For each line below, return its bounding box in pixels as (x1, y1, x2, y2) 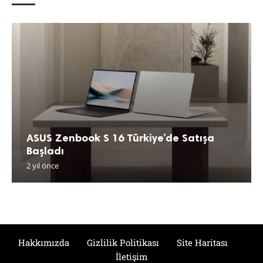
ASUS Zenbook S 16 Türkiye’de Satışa (26, 131, 214, 144)
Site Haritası (176, 236, 228, 248)
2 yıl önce (26, 160, 59, 171)
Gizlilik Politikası (86, 236, 159, 248)
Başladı (26, 144, 64, 157)
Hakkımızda (18, 236, 69, 248)
